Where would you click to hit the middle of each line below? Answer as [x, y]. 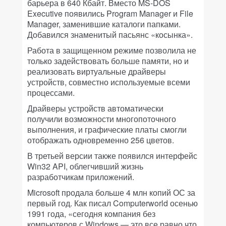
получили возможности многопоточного [102, 119]
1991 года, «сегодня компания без [91, 214]
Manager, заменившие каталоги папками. [104, 24]
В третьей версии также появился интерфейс [112, 156]
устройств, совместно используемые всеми [109, 82]
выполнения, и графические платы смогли [107, 130]
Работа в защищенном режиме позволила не [112, 50]
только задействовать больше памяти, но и [108, 61]
